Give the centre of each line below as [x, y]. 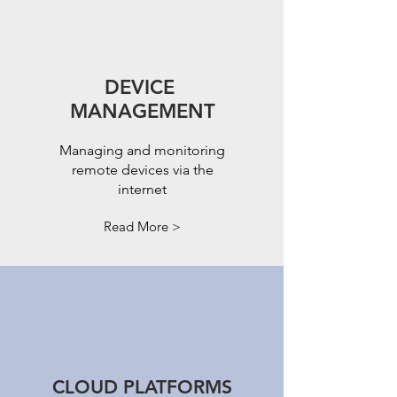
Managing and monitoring [142, 150]
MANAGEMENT [143, 111]
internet [142, 189]
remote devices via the [142, 170]
